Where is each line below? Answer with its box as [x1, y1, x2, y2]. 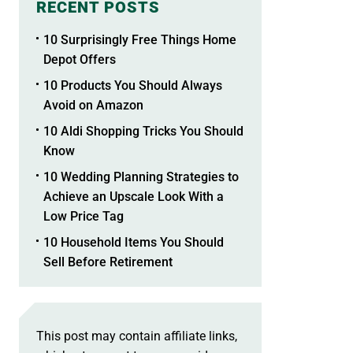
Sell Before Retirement [43, 254, 173, 269]
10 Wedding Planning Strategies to [43, 169, 239, 184]
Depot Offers [43, 51, 116, 67]
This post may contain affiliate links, [35, 328, 237, 344]
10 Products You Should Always [43, 77, 222, 93]
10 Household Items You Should [43, 234, 224, 250]
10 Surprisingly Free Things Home [43, 32, 236, 47]
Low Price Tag [43, 208, 124, 224]
